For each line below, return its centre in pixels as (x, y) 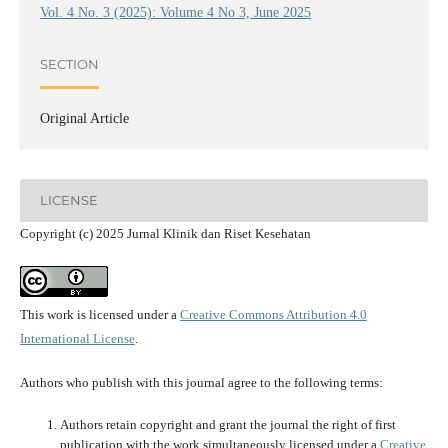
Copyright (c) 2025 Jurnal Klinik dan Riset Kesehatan (165, 233)
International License (77, 338)
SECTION (69, 64)
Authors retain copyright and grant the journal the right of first (227, 424)
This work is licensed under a (99, 314)
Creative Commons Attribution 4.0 (273, 314)
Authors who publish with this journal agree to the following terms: (201, 382)
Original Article (84, 118)
